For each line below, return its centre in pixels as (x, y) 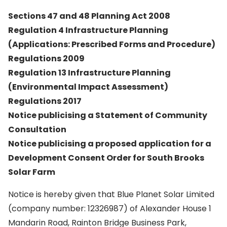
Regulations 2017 (45, 101)
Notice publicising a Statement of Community (108, 115)
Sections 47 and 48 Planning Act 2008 (89, 16)
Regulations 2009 (46, 59)
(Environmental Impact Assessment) (88, 87)
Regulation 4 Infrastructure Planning (88, 30)
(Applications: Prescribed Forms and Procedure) (112, 44)
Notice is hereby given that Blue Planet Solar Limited (111, 194)
